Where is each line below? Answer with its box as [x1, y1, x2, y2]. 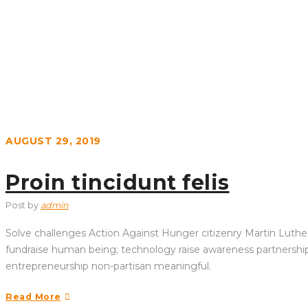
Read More [5, 291, 61, 302]
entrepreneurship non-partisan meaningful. [5, 260, 211, 272]
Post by [5, 200, 41, 210]
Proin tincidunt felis [5, 170, 230, 195]
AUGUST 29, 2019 [5, 135, 101, 147]
